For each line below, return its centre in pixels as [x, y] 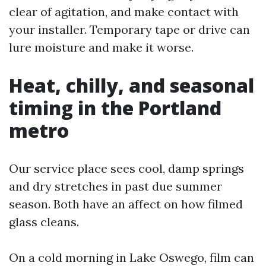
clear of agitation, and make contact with [124, 12]
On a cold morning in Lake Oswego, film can [132, 257]
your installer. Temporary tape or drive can [129, 29]
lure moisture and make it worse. [101, 47]
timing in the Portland [115, 108]
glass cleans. [44, 222]
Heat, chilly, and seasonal [132, 85]
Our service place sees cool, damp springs [126, 168]
